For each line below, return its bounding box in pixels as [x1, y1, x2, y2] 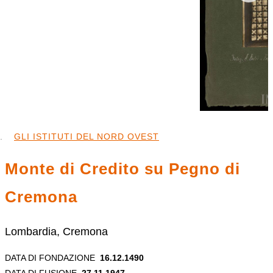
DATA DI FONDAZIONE [5, 252, 95, 263]
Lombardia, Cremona [5, 225, 108, 238]
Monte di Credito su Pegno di [5, 160, 240, 179]
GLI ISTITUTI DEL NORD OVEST [14, 132, 159, 141]
